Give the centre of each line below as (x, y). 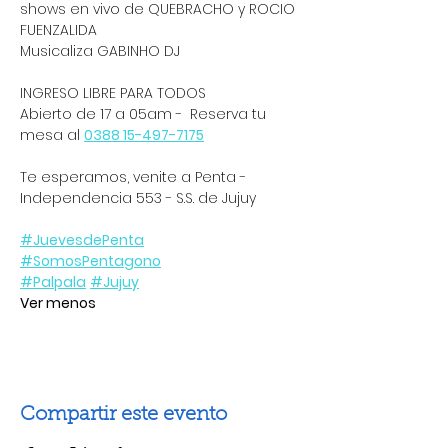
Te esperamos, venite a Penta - (135, 177)
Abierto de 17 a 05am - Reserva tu (145, 114)
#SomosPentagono (90, 261)
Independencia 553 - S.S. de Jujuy (140, 198)
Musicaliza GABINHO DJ (102, 51)
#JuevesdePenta (82, 240)
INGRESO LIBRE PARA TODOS (115, 93)
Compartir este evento (123, 415)
